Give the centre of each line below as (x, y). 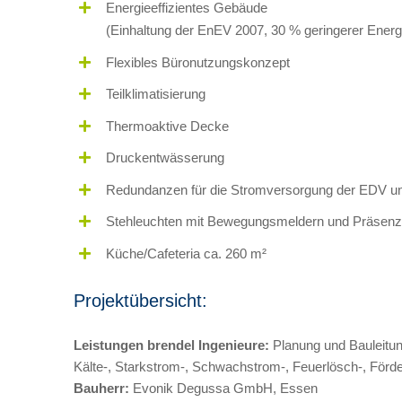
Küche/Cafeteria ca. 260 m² (186, 253)
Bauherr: (101, 388)
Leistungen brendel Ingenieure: (171, 345)
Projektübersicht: (140, 300)
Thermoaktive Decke (167, 126)
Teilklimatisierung (156, 94)
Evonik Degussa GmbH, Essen (223, 388)
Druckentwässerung (165, 158)
